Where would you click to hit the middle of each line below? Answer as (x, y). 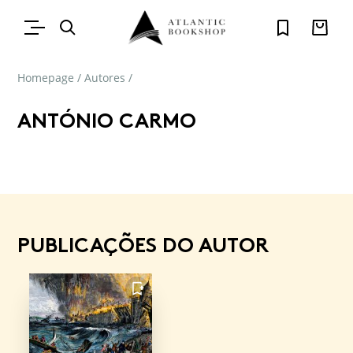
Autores (105, 78)
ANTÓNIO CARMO (107, 121)
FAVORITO (137, 300)
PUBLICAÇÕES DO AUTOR (143, 245)
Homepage (46, 78)
